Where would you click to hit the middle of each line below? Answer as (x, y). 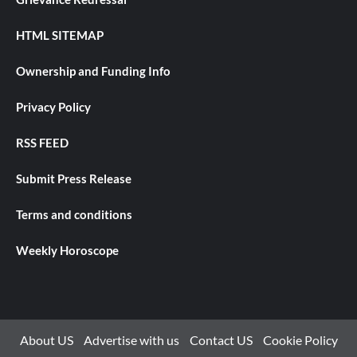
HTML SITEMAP (60, 35)
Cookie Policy (300, 340)
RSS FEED (42, 143)
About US (46, 340)
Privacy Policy (53, 107)
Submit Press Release (74, 179)
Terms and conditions (74, 215)
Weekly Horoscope (67, 251)
